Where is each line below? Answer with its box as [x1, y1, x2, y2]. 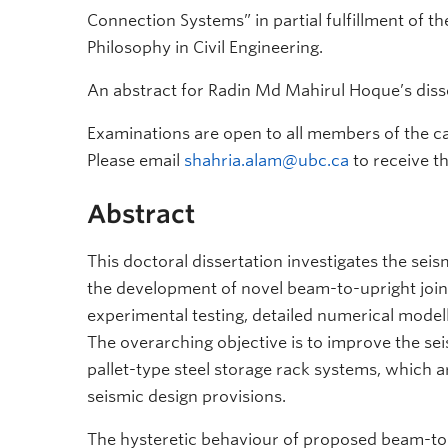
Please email [87, 151, 184, 170]
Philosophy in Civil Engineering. [87, 38, 323, 57]
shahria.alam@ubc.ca [184, 151, 349, 170]
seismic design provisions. [87, 386, 286, 406]
